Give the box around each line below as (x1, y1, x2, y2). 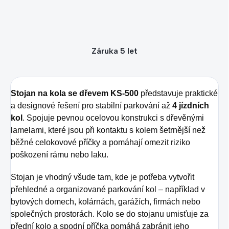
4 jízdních (172, 101, 209, 110)
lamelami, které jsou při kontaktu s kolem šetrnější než (11, 126, 205, 135)
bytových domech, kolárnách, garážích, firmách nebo (11, 197, 200, 207)
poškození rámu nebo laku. (11, 150, 108, 159)
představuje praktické (139, 89, 218, 98)
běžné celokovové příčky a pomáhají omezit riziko (11, 138, 190, 147)
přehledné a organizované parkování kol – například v (11, 185, 205, 194)
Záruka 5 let (91, 46, 138, 56)
